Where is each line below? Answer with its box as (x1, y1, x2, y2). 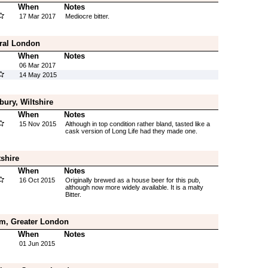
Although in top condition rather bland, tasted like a (65, 120, 210, 127)
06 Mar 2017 (19, 62, 56, 69)
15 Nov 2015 (19, 120, 56, 127)
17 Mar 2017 (19, 13, 56, 20)
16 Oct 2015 (19, 176, 55, 184)
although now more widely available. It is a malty (65, 184, 203, 191)
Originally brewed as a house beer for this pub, (65, 176, 200, 184)
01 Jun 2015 (19, 240, 55, 247)
